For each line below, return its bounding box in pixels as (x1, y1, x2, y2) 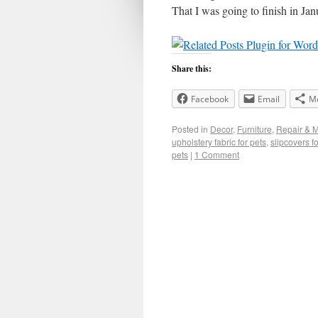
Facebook (191, 93, 229, 105)
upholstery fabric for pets (172, 136, 266, 148)
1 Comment (194, 148, 239, 160)
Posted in (172, 123, 208, 135)
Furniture (237, 123, 272, 135)
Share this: (172, 62, 212, 75)
